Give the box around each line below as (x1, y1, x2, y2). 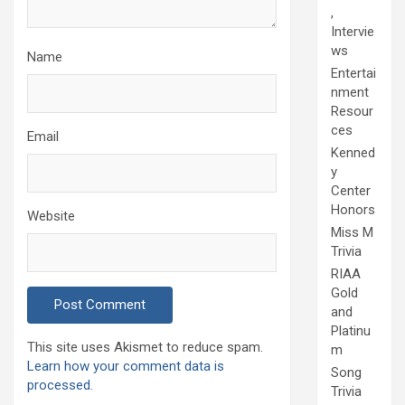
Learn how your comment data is (27, 358, 224, 375)
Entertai (331, 65, 376, 82)
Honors (331, 202, 375, 219)
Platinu (331, 323, 371, 340)
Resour (331, 103, 373, 120)
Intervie (331, 24, 374, 41)
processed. (27, 377, 93, 394)
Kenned (331, 145, 375, 162)
